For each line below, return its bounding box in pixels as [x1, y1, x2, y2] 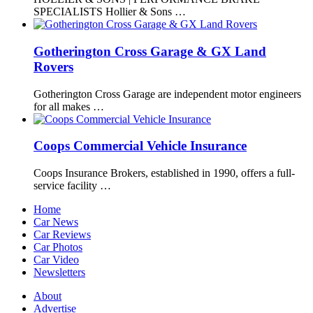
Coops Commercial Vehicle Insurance [34, 138, 247, 154]
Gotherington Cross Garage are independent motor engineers [34, 87, 301, 100]
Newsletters [34, 266, 85, 279]
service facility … [34, 180, 111, 192]
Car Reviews [34, 228, 91, 241]
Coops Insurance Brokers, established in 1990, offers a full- [34, 167, 295, 180]
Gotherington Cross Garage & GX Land [34, 43, 266, 59]
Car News [34, 216, 78, 228]
